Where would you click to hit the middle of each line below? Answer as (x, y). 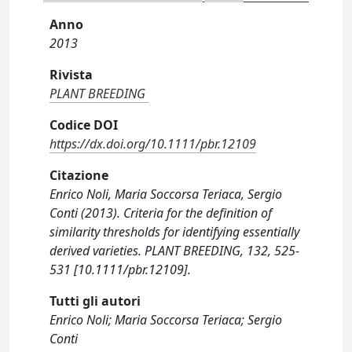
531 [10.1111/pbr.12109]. (121, 269)
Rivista (71, 75)
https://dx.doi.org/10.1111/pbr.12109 (153, 144)
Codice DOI (84, 125)
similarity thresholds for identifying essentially (175, 232)
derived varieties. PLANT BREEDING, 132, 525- (175, 251)
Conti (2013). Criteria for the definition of (161, 213)
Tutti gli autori (95, 301)
